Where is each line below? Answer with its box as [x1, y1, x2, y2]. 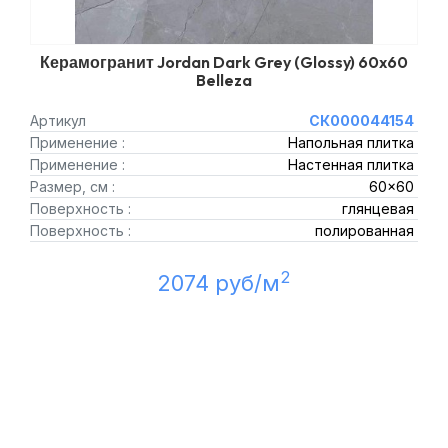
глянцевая [341, 200, 414, 217]
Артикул [30, 112, 86, 129]
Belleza [196, 70, 252, 90]
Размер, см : [30, 178, 115, 195]
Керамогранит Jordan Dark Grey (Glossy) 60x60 [40, 52, 408, 72]
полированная [314, 222, 414, 239]
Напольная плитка [287, 134, 414, 151]
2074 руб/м [157, 270, 280, 296]
